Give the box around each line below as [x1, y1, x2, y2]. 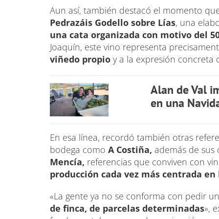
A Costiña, [108, 143, 152, 155]
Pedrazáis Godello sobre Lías [50, 17, 175, 28]
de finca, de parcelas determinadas [50, 202, 204, 214]
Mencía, [50, 155, 85, 168]
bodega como [50, 143, 108, 155]
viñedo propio [50, 53, 110, 65]
